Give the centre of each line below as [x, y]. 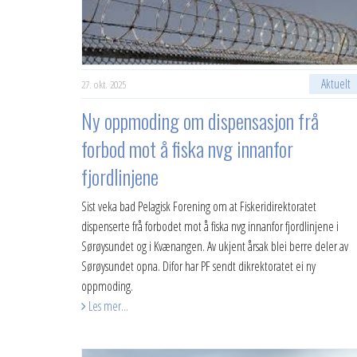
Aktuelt [336, 84]
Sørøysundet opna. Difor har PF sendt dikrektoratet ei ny [198, 266]
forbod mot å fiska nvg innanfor [187, 149]
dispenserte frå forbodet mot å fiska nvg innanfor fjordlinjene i [210, 226]
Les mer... [107, 306]
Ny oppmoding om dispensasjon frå [200, 121]
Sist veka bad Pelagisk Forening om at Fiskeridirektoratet [199, 206]
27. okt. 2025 [104, 84]
